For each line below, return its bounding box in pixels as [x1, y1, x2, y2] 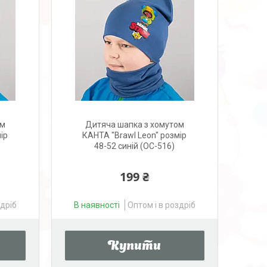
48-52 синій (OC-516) [94, 141, 175, 151]
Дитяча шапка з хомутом [85, 120, 184, 129]
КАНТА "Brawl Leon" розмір [82, 131, 187, 140]
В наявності [73, 200, 120, 210]
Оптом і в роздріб [127, 200, 195, 210]
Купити [108, 241, 162, 253]
